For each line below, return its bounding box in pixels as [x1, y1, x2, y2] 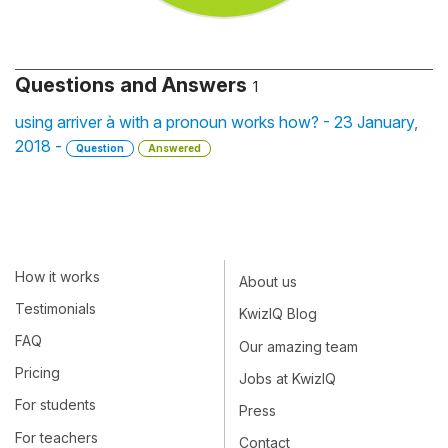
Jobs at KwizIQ [239, 370, 336, 388]
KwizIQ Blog [239, 305, 317, 323]
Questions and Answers [15, 73, 247, 97]
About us [239, 273, 297, 291]
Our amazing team [239, 337, 358, 355]
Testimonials [15, 300, 96, 318]
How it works [15, 267, 100, 285]
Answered [148, 142, 201, 154]
